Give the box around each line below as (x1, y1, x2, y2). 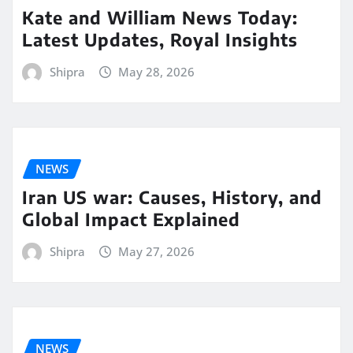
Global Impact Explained (22, 208, 240, 231)
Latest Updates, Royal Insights (22, 28, 298, 51)
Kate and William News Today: (22, 6, 298, 29)
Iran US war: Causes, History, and (22, 186, 322, 209)
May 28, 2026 (118, 64, 195, 80)
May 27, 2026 (118, 243, 195, 260)
